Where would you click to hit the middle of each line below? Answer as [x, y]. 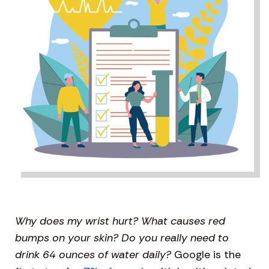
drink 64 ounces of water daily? [93, 255]
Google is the [206, 255]
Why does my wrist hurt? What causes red [120, 221]
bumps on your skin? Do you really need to [122, 238]
